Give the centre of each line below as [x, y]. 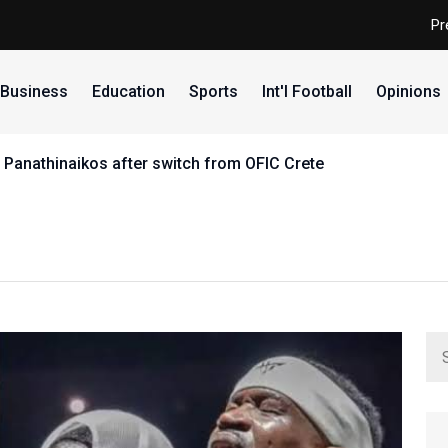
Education [128, 91]
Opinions [408, 91]
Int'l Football [306, 91]
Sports [213, 91]
